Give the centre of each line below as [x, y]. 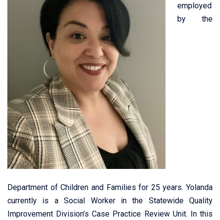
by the [195, 19]
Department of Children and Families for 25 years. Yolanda [110, 187]
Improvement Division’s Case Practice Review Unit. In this [110, 214]
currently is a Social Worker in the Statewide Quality [110, 201]
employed [194, 6]
